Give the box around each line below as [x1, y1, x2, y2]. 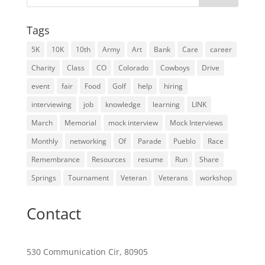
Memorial [64, 118, 96, 128]
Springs [31, 173, 56, 183]
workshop [199, 173, 232, 183]
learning [152, 99, 180, 109]
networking [69, 136, 106, 146]
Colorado [118, 63, 148, 73]
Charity [31, 63, 55, 73]
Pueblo [173, 136, 196, 146]
